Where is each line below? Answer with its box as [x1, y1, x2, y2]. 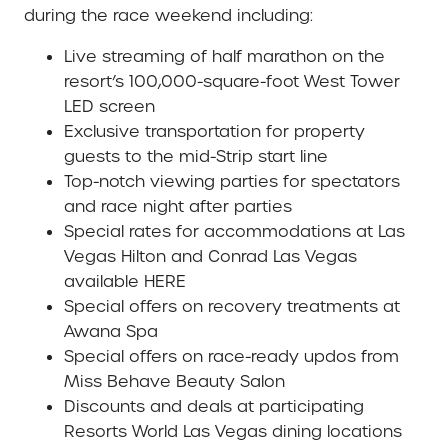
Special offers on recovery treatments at [64, 296, 400, 318]
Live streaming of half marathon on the [64, 46, 385, 68]
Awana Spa [64, 321, 158, 343]
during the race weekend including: [24, 5, 313, 27]
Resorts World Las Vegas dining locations [64, 421, 402, 443]
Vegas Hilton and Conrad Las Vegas [64, 246, 357, 268]
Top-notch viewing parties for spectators [64, 171, 400, 193]
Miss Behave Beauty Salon [64, 371, 285, 393]
